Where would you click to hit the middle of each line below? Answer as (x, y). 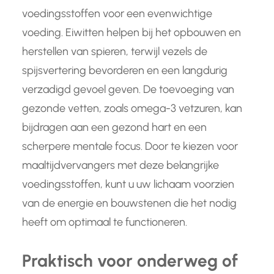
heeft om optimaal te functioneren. (105, 222)
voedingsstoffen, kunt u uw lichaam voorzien (128, 184)
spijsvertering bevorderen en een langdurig (125, 71)
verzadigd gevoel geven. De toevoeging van (128, 90)
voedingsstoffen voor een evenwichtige (117, 14)
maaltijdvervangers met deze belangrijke (120, 165)
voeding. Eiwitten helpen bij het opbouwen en (131, 33)
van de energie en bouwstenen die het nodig (129, 203)
